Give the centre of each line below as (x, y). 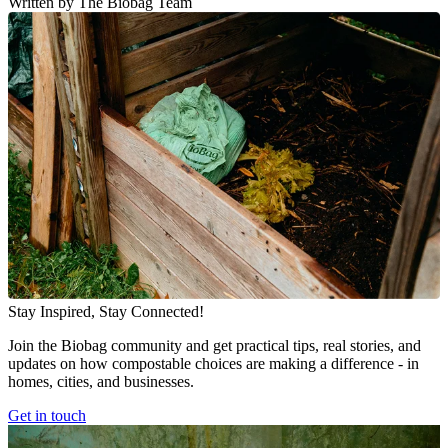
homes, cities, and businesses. (101, 382)
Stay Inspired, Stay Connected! (106, 312)
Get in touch (47, 416)
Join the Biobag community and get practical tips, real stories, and (214, 346)
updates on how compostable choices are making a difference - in (213, 364)
